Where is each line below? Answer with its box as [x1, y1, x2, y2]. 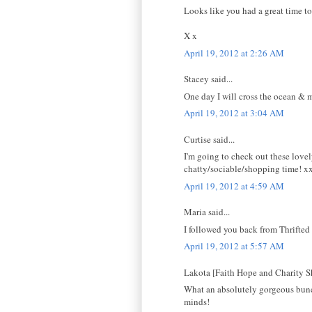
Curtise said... [184, 132, 235, 146]
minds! [184, 295, 210, 309]
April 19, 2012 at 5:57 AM [184, 240, 284, 253]
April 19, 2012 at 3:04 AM [184, 107, 284, 120]
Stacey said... [184, 72, 233, 86]
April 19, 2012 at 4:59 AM [184, 179, 284, 192]
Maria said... [184, 205, 230, 219]
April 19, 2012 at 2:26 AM [184, 46, 284, 59]
